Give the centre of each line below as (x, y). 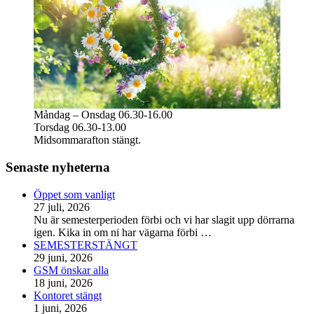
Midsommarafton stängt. (87, 140)
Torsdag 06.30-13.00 (80, 128)
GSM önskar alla (71, 270)
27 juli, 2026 (62, 207)
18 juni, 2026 (63, 282)
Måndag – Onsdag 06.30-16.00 (103, 115)
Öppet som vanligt (74, 194)
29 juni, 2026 (63, 257)
